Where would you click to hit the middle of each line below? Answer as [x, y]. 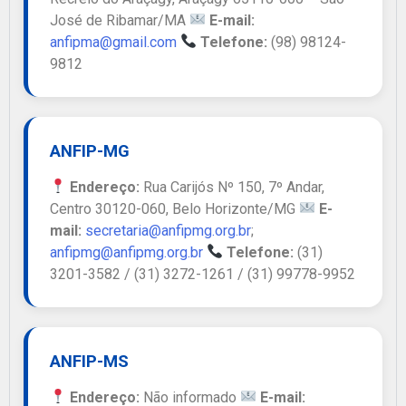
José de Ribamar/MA [120, 20]
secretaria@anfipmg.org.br [168, 230]
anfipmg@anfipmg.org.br [126, 252]
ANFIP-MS [89, 361]
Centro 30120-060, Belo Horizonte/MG [174, 208]
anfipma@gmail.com [113, 42]
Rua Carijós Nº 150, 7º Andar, [232, 187]
